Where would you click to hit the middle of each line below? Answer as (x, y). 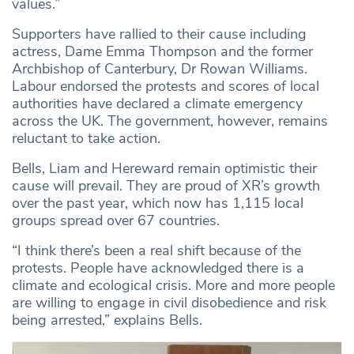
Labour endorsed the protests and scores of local (166, 86)
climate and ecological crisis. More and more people (173, 285)
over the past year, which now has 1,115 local (158, 203)
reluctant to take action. (86, 138)
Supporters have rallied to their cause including (159, 34)
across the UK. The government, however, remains (170, 121)
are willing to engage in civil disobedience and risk (169, 302)
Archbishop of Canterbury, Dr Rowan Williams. (160, 68)
